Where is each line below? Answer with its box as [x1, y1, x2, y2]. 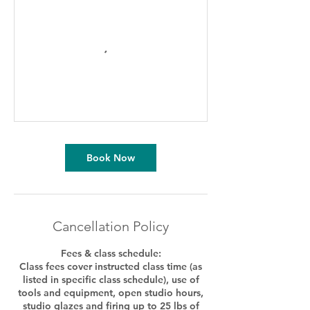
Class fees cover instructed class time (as [19, 259, 202, 273]
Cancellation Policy [53, 217, 169, 235]
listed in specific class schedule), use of [22, 273, 199, 286]
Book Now [86, 151, 135, 164]
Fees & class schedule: [60, 246, 161, 259]
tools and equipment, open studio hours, [18, 286, 203, 299]
